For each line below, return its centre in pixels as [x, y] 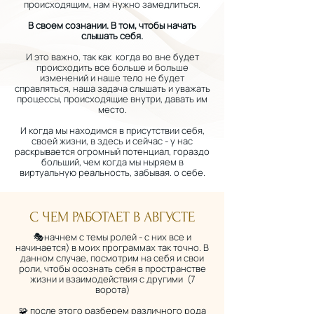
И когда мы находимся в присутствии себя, [112, 130]
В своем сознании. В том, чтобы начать [112, 25]
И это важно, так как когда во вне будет [112, 57]
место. [112, 109]
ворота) [112, 289]
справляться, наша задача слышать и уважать [112, 88]
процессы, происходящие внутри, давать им [112, 99]
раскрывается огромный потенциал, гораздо [112, 151]
